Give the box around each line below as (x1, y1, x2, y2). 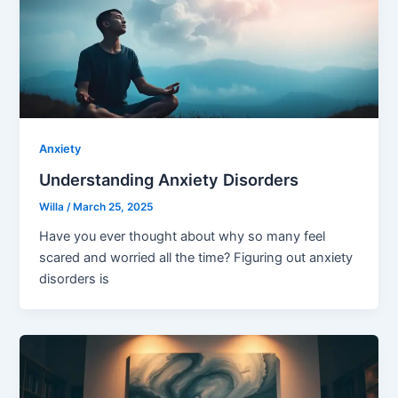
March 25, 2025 (73, 200, 154, 213)
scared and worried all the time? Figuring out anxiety (39, 249, 354, 266)
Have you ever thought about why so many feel (39, 227, 326, 244)
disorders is (39, 270, 110, 287)
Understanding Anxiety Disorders (39, 170, 299, 190)
